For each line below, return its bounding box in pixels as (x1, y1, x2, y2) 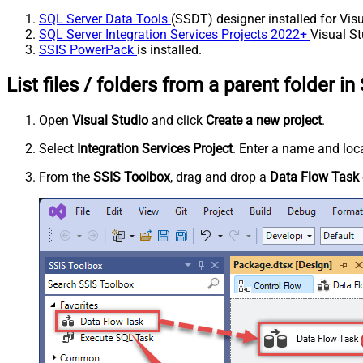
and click (148, 113, 206, 129)
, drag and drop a (170, 169, 270, 186)
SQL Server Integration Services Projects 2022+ (39, 27, 310, 43)
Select (39, 141, 77, 157)
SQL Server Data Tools (39, 11, 171, 28)
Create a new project (206, 113, 322, 129)
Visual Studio (72, 113, 148, 129)
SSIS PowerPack (39, 42, 137, 58)
